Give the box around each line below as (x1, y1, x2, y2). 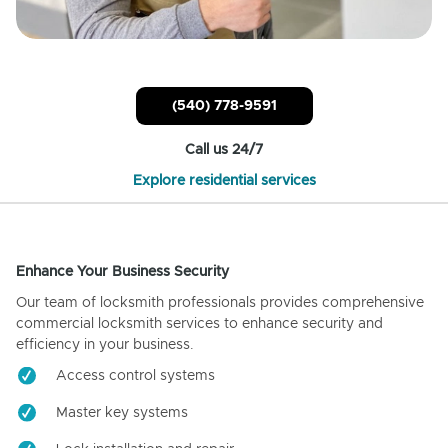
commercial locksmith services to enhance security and (16, 316, 383, 331)
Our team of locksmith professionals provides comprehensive (16, 295, 424, 310)
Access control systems (56, 368, 215, 383)
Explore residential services (132, 173, 316, 188)
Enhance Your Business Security (16, 264, 229, 279)
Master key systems (56, 405, 188, 420)
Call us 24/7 (185, 142, 263, 157)
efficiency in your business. (16, 337, 194, 352)
